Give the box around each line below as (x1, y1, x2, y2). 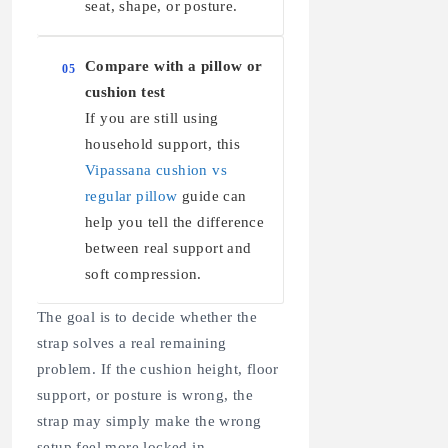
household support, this (85, 135, 241, 152)
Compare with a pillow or (85, 57, 263, 74)
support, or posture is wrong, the (37, 386, 254, 403)
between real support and (85, 239, 252, 256)
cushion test (85, 83, 166, 100)
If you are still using (85, 109, 219, 126)
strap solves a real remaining (37, 334, 227, 351)
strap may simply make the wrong (37, 412, 262, 429)
